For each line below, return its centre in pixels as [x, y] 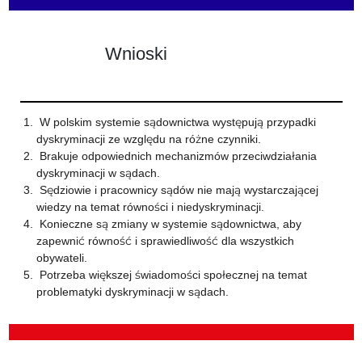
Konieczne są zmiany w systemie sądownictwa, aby [168, 224]
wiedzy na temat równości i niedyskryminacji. [150, 207]
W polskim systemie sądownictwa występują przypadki [176, 122]
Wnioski [136, 53]
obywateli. [61, 258]
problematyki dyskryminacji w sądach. [132, 292]
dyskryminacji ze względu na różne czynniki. [148, 139]
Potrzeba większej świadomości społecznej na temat [171, 275]
